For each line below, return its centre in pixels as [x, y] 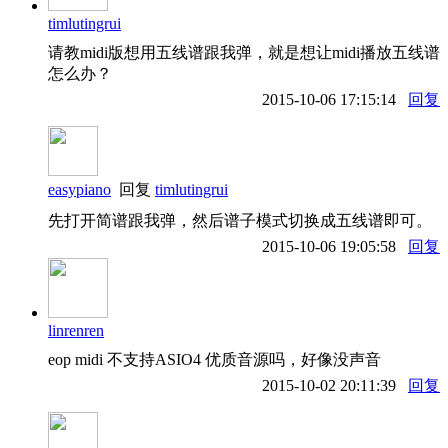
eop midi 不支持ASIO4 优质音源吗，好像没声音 [214, 359]
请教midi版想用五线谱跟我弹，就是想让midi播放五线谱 [244, 52]
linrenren [76, 330]
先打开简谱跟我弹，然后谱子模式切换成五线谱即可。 [240, 220]
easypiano [79, 189]
